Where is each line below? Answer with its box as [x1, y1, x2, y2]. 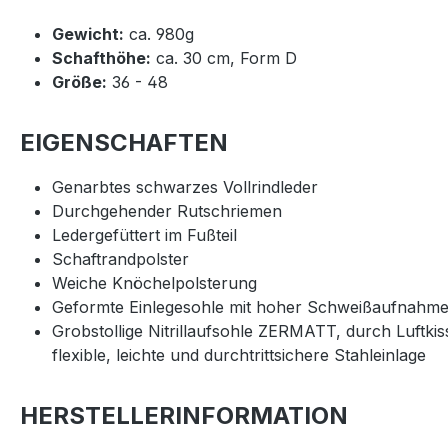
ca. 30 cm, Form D [151, 48, 297, 68]
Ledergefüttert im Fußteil [52, 225, 237, 245]
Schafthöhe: [52, 48, 151, 68]
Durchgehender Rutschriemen [52, 201, 282, 221]
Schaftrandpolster [52, 249, 189, 269]
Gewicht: [52, 24, 124, 44]
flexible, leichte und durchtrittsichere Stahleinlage [52, 345, 426, 365]
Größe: [52, 72, 107, 92]
